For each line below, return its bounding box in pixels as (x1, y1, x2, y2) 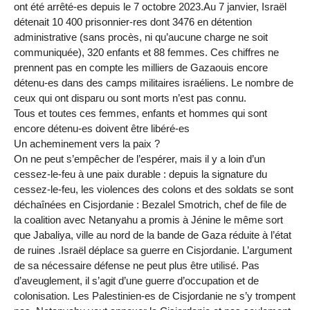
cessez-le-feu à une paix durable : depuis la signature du (14, 168, 267, 181)
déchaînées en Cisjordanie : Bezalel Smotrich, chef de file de (14, 199, 286, 211)
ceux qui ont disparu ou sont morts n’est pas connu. (14, 92, 246, 104)
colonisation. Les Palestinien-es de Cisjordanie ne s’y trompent (14, 290, 295, 302)
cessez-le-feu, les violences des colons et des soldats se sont (14, 183, 293, 196)
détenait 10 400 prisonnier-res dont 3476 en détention (14, 16, 252, 28)
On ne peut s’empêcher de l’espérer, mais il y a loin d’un (14, 153, 265, 165)
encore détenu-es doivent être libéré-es (14, 122, 190, 135)
